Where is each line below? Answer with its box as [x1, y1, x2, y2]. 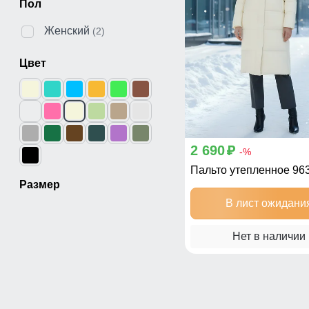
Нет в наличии [232, 230, 306, 242]
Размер [19, 178, 60, 190]
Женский [44, 24, 90, 37]
